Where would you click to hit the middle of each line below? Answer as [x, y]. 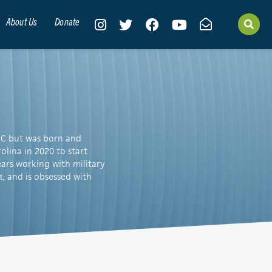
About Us [22, 21]
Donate [67, 21]
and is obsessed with [49, 176]
